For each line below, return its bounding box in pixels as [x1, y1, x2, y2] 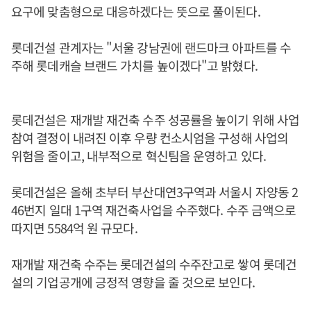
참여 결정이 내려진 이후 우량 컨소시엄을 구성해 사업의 [11, 128, 288, 146]
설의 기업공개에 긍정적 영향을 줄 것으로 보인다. [11, 273, 255, 291]
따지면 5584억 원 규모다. [11, 219, 137, 237]
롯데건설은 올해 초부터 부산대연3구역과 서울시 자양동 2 [11, 183, 299, 201]
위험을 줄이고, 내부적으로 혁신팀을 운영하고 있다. [11, 146, 266, 165]
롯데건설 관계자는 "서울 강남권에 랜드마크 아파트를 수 [11, 38, 292, 56]
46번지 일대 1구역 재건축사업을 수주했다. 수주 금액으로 [11, 201, 296, 219]
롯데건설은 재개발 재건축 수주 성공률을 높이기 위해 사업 [11, 110, 300, 128]
